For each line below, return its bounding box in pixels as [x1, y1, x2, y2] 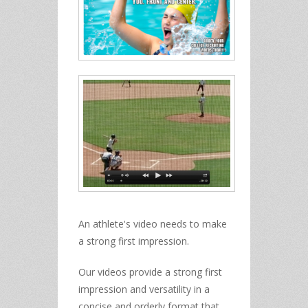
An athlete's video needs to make [78, 217, 227, 230]
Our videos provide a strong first [78, 265, 222, 278]
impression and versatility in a [78, 282, 210, 296]
